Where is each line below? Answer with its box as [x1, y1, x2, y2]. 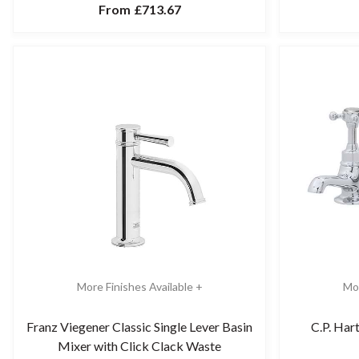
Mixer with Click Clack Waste [58, 338, 221, 353]
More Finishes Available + [76, 280, 203, 293]
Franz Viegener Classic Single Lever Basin [26, 319, 252, 334]
